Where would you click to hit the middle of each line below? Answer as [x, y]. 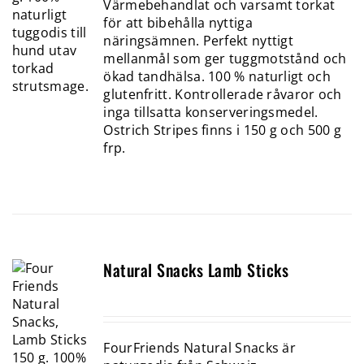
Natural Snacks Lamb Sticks [196, 269]
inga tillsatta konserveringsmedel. [211, 113]
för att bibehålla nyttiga [178, 23]
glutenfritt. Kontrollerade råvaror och [223, 95]
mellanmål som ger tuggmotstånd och [225, 59]
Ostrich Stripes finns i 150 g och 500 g [223, 130]
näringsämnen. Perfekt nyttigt [199, 41]
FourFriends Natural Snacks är [200, 347]
